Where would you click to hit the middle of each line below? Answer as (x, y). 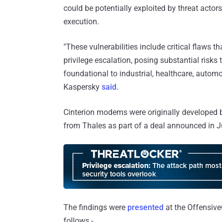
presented (145, 208)
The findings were (95, 208)
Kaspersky (83, 87)
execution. (81, 22)
